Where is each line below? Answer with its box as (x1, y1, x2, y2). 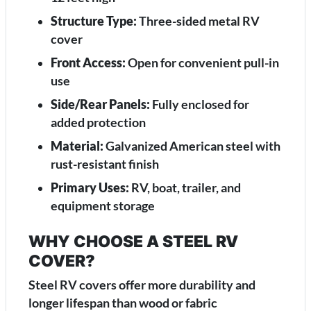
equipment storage (51, 199, 155, 214)
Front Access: (51, 56, 126, 71)
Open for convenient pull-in (126, 56, 279, 71)
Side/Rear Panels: (51, 97, 150, 112)
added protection (51, 115, 146, 131)
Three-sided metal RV (137, 14, 260, 29)
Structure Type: (51, 14, 137, 29)
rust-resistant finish (51, 157, 159, 172)
